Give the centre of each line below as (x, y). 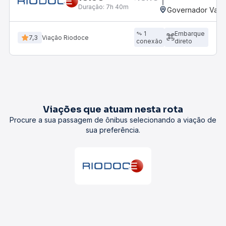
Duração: (91, 7)
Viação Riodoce (65, 37)
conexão (150, 41)
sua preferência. (113, 130)
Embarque (190, 34)
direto (184, 41)
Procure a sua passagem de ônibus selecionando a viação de (113, 120)
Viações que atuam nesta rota (113, 109)
